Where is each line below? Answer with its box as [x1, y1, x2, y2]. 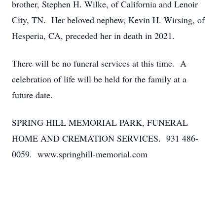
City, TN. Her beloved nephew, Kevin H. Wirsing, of [12, 14, 205, 26]
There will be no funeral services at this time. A [12, 57, 186, 69]
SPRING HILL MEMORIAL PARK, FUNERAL [12, 116, 188, 128]
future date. [12, 89, 53, 101]
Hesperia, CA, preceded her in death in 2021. [12, 30, 175, 41]
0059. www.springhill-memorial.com [12, 148, 147, 160]
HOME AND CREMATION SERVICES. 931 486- [12, 132, 198, 144]
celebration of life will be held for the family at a [12, 73, 186, 85]
